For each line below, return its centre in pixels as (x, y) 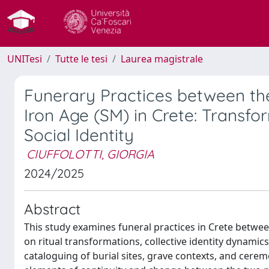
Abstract (52, 209)
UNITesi (25, 59)
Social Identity (79, 135)
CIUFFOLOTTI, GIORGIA (90, 154)
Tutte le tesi (81, 59)
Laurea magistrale (162, 59)
